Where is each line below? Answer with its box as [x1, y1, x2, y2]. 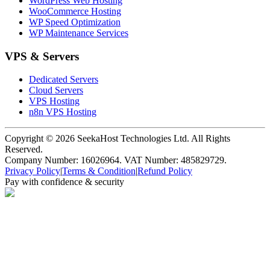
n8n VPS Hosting [29, 107, 96, 118]
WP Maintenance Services [29, 28, 128, 39]
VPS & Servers [5, 49, 79, 63]
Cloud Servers [29, 85, 83, 96]
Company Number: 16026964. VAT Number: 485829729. [5, 155, 227, 166]
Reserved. [5, 144, 43, 155]
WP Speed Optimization [29, 17, 121, 28]
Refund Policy [137, 166, 192, 177]
